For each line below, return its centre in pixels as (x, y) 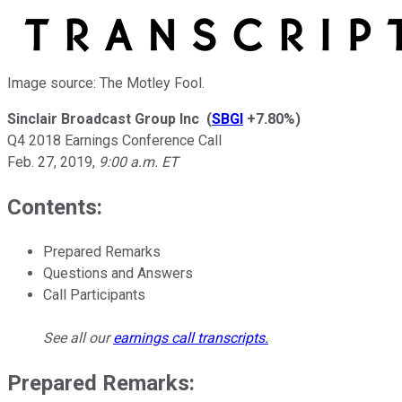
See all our (78, 337)
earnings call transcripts (189, 337)
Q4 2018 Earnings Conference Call (114, 140)
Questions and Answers (118, 273)
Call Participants (94, 294)
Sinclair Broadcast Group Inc (103, 118)
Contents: (55, 207)
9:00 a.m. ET (139, 162)
